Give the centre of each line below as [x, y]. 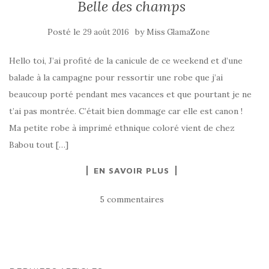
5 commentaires [131, 199]
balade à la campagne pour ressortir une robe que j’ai [116, 77]
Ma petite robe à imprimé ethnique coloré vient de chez [122, 128]
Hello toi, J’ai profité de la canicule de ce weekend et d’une [126, 61]
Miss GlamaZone [178, 32]
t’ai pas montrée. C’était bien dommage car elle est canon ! [126, 111]
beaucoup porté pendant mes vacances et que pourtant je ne [130, 94]
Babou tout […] [39, 145]
